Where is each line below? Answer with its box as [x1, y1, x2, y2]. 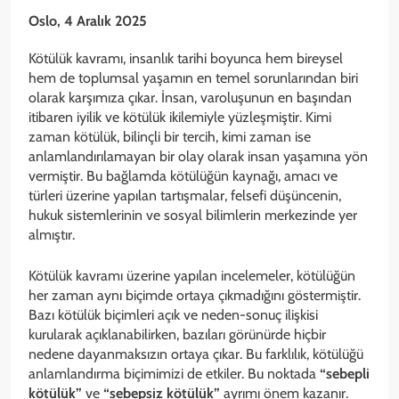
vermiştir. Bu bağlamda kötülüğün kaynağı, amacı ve [28, 167, 338, 184]
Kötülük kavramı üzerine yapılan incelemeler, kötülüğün [28, 266, 355, 284]
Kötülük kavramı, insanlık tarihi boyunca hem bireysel [28, 49, 343, 67]
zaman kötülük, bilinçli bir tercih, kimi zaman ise [28, 127, 311, 145]
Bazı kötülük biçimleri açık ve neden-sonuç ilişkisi [28, 305, 318, 323]
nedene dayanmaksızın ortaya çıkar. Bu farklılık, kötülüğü [28, 345, 363, 362]
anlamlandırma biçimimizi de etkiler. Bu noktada [28, 364, 320, 382]
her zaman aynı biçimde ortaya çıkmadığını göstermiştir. [28, 286, 361, 304]
